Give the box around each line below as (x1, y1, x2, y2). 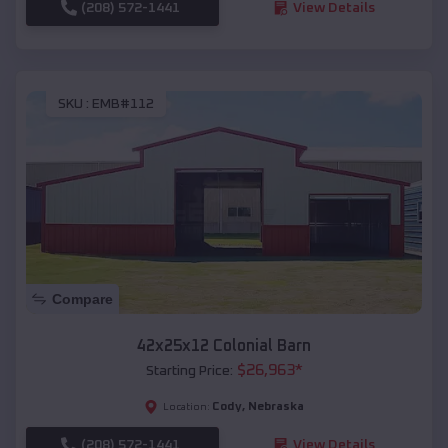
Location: (163, 401, 210, 412)
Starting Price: (145, 363, 233, 378)
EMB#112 (92, 97, 154, 112)
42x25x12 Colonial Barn (137, 337, 311, 354)
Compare (52, 290, 113, 307)
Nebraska (248, 400, 304, 413)
